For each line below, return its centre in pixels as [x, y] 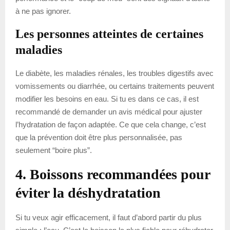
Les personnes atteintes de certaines [109, 34]
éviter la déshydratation [88, 193]
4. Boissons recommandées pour [113, 175]
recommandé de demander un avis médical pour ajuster [109, 112]
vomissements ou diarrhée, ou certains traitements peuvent [115, 86]
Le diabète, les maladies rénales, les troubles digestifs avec [114, 73]
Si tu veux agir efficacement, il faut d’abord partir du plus [109, 218]
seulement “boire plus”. [54, 150]
